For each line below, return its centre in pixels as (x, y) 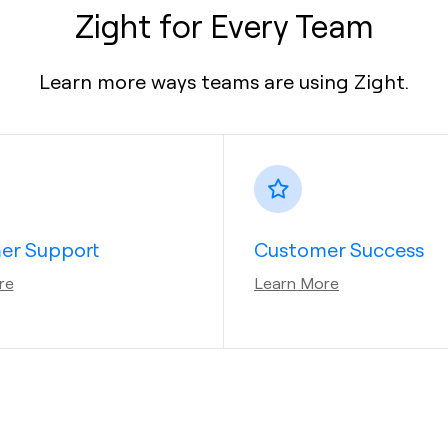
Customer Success (339, 249)
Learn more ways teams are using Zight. (224, 81)
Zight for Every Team (224, 25)
